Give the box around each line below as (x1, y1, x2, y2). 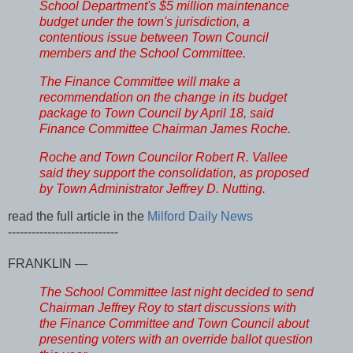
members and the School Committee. (39, 46, 246, 60)
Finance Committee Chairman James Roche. (39, 121, 291, 136)
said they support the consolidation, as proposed (39, 165, 309, 180)
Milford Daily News (147, 210, 253, 224)
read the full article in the (8, 210, 147, 224)
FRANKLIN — (8, 257, 87, 271)
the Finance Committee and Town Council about (39, 317, 309, 331)
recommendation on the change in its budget (39, 90, 287, 104)
